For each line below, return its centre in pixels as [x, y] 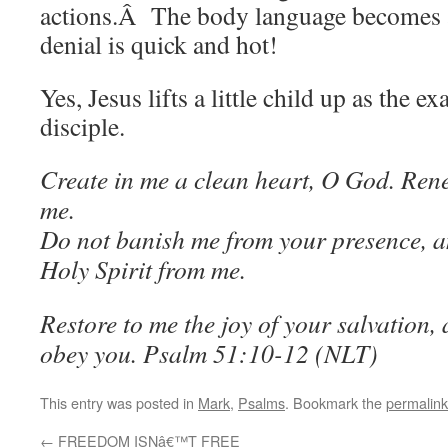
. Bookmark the [335, 402]
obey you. [91, 353]
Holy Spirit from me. [143, 269]
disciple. [82, 126]
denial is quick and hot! [159, 44]
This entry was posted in [119, 402]
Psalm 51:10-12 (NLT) [260, 353]
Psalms [261, 402]
